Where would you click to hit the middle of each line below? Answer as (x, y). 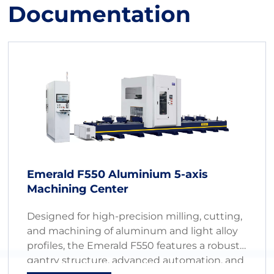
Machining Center (78, 189)
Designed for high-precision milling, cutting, (135, 216)
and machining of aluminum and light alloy (133, 231)
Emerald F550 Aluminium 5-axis (118, 174)
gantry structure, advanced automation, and (136, 260)
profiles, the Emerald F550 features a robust (134, 245)
